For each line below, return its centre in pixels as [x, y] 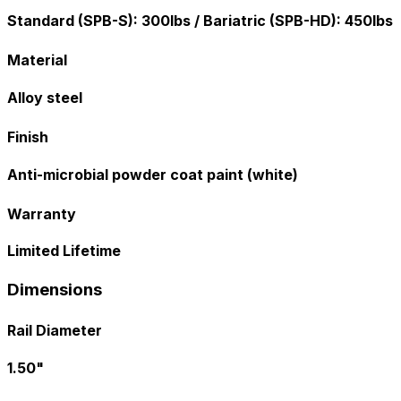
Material [37, 60]
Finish [28, 137]
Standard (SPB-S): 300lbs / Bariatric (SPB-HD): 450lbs [200, 20]
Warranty [42, 214]
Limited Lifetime [64, 251]
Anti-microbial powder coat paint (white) [153, 174]
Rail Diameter [55, 331]
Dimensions [55, 289]
